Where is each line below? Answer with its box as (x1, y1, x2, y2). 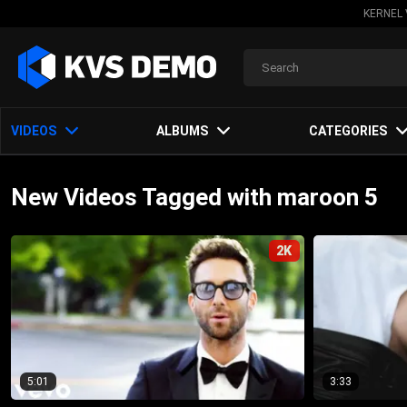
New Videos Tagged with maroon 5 (11, 183, 378, 211)
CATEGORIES (308, 124, 387, 138)
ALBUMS (156, 124, 209, 138)
